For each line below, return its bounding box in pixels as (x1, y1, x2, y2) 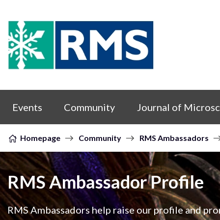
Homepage (20, 133, 60, 142)
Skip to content (5, 81, 74, 93)
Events (12, 101, 42, 113)
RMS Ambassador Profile (7, 171, 204, 192)
